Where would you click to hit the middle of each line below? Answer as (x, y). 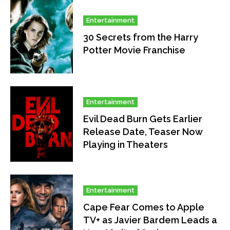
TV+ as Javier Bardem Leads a (150, 220)
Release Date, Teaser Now (143, 132)
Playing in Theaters (126, 145)
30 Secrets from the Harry (141, 37)
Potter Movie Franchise (135, 50)
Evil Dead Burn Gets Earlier (143, 119)
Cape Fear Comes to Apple (144, 207)
